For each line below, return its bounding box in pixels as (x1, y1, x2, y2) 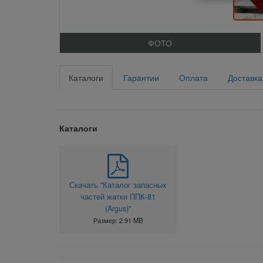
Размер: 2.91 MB (93, 215, 143, 225)
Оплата (178, 72, 208, 84)
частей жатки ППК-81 (80, 191, 156, 203)
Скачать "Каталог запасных (69, 180, 167, 191)
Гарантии (123, 72, 159, 84)
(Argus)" (104, 203, 131, 214)
